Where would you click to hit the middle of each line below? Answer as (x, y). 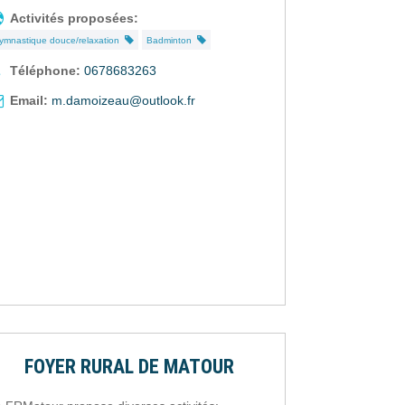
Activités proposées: (75, 19)
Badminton (172, 41)
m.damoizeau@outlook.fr (124, 101)
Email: (29, 101)
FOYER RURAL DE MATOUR (130, 367)
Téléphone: (46, 71)
